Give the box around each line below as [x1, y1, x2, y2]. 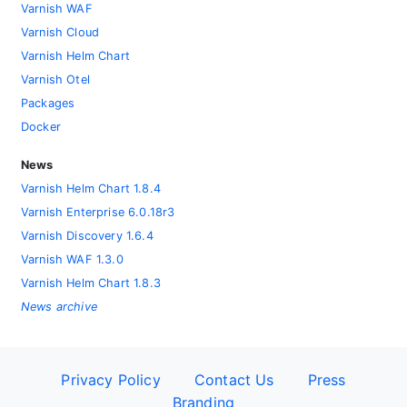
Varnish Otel [21, 72, 90, 86]
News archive [21, 299, 97, 313]
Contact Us [194, 370, 274, 389]
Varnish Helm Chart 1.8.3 [21, 275, 161, 290]
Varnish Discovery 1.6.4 [21, 228, 154, 243]
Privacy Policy [61, 370, 161, 389]
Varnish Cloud [21, 25, 100, 39]
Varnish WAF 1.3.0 [21, 252, 124, 266]
